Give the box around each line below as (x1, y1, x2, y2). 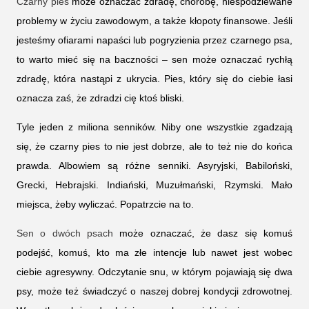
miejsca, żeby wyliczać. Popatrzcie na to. (17, 199, 194, 210)
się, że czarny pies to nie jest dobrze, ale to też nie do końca (17, 141, 292, 152)
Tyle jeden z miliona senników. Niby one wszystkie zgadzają (17, 121, 292, 133)
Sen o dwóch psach (17, 228, 113, 239)
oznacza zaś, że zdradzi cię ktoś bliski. (17, 92, 184, 104)
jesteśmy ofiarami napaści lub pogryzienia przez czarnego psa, (17, 34, 292, 46)
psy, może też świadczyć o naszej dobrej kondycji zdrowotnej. (17, 286, 292, 297)
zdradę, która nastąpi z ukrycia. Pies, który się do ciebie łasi (17, 73, 292, 85)
